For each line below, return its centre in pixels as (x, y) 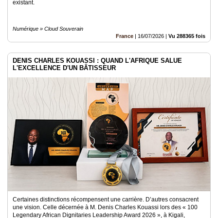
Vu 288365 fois (187, 36)
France (125, 36)
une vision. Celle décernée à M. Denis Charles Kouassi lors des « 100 (105, 207)
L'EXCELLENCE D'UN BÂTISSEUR (64, 68)
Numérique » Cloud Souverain (48, 29)
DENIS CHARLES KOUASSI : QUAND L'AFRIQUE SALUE (97, 61)
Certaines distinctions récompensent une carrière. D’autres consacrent (106, 200)
